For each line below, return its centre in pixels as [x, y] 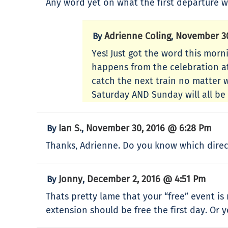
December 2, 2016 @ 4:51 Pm [146, 179]
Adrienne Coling [138, 36]
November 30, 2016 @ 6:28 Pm [149, 128]
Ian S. [70, 128]
